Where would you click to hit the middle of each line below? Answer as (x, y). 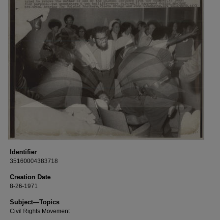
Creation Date (30, 177)
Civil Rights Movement (40, 211)
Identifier (23, 152)
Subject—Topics (35, 202)
